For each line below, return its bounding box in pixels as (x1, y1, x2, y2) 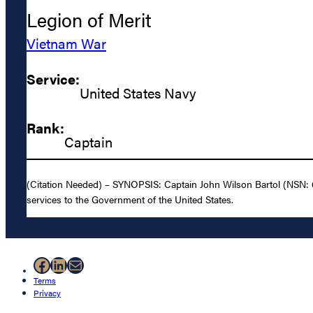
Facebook (33, 252, 105, 277)
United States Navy (80, 82, 196, 103)
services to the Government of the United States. (27, 192, 233, 207)
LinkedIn (50, 252, 115, 277)
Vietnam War (27, 33, 106, 54)
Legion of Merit (27, 6, 152, 34)
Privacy (34, 286, 61, 299)
